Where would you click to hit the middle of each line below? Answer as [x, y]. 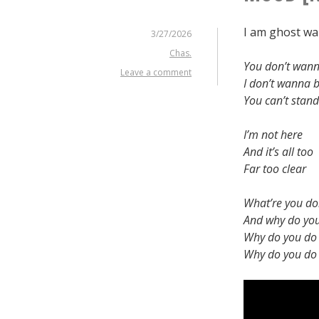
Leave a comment [156, 72]
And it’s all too [278, 151]
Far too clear [275, 168]
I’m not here [273, 134]
